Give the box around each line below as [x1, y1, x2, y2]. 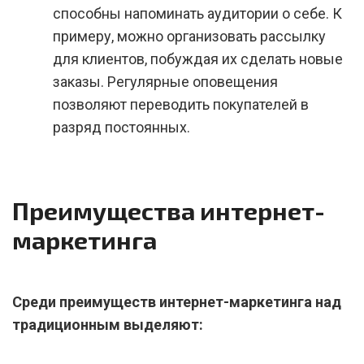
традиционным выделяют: [12, 316, 203, 333]
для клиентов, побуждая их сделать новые [53, 50, 343, 67]
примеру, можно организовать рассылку [53, 28, 326, 45]
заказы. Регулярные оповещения [53, 73, 278, 90]
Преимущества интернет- [12, 196, 325, 225]
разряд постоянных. [53, 119, 190, 136]
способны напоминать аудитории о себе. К [53, 5, 342, 22]
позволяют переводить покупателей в [53, 96, 309, 113]
